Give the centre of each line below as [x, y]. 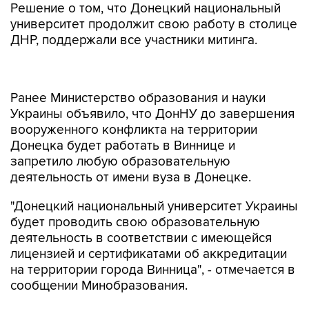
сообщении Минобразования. [99, 257]
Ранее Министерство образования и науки [138, 69]
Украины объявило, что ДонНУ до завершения [152, 85]
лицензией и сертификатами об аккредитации [149, 225]
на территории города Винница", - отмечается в [153, 241]
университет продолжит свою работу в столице [154, 24]
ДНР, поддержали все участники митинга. [134, 40]
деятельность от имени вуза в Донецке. [131, 149]
